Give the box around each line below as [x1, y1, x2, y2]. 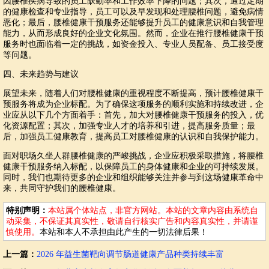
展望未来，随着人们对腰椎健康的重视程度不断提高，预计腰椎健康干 [3, 89, 264, 98]
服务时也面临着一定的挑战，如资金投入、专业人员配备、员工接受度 [3, 40, 264, 49]
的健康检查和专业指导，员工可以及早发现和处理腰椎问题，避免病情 [3, 7, 264, 17]
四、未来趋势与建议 [3, 70, 79, 79]
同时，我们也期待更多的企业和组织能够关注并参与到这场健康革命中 [3, 173, 264, 183]
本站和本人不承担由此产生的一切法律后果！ [40, 228, 208, 237]
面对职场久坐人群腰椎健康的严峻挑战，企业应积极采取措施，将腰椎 [3, 151, 264, 161]
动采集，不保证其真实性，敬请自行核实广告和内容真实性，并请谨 [6, 217, 258, 226]
